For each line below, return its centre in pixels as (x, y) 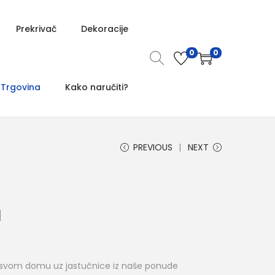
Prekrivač (36, 29)
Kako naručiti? (97, 87)
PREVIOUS (153, 147)
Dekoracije (105, 29)
